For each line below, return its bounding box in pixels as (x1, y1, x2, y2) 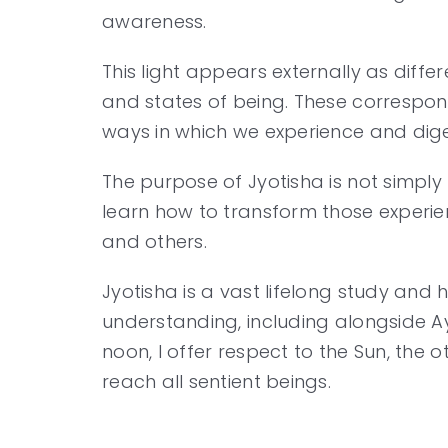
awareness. (101, 9, 207, 35)
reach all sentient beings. (101, 369, 332, 395)
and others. (101, 229, 207, 255)
